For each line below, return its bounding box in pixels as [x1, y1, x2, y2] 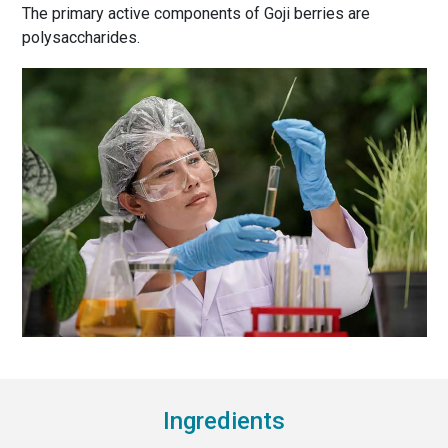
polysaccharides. [21, 27, 140, 47]
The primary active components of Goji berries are [21, 3, 370, 23]
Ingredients [163, 407, 285, 436]
